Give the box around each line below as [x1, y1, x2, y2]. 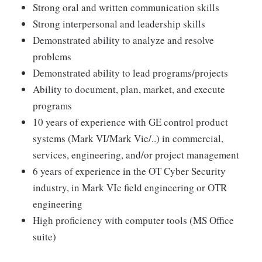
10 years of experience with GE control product [33, 115, 228, 129]
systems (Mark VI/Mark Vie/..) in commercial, [33, 132, 223, 146]
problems [33, 50, 71, 64]
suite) [33, 230, 56, 244]
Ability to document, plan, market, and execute [33, 82, 225, 96]
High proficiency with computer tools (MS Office [33, 213, 234, 227]
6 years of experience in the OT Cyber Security [33, 164, 226, 178]
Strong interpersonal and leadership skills [33, 17, 205, 31]
